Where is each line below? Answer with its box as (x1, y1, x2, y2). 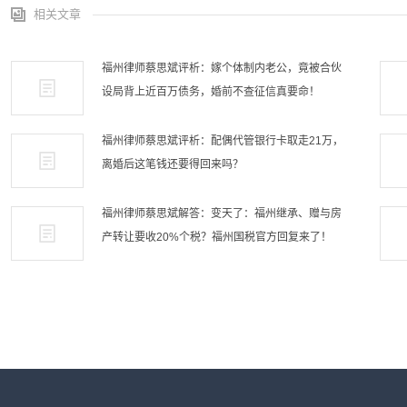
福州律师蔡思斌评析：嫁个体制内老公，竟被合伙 (102, 62, 342, 74)
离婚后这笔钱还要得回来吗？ (102, 158, 243, 171)
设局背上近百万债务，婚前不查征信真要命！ (102, 85, 320, 98)
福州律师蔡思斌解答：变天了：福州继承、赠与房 (102, 207, 342, 220)
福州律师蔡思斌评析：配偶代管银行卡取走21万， (102, 134, 343, 147)
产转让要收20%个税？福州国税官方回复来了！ (102, 231, 332, 243)
